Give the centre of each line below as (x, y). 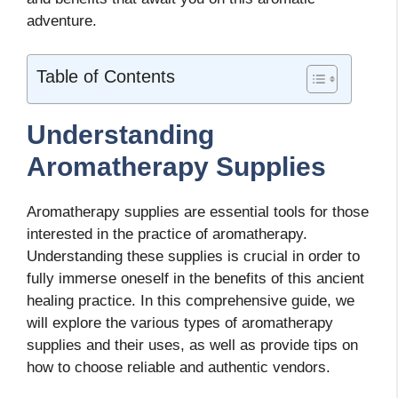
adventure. (62, 20)
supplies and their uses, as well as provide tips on (192, 346)
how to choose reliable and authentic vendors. (179, 368)
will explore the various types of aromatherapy (180, 323)
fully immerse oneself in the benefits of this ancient (195, 279)
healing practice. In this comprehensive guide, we (191, 301)
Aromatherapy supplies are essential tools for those (198, 212)
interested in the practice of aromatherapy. (167, 235)
